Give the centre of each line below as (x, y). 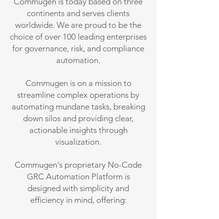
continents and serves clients (78, 13)
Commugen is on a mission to (78, 83)
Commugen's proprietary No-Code (78, 165)
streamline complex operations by (78, 95)
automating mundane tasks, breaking (78, 107)
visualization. (78, 142)
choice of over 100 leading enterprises (78, 37)
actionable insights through (78, 130)
